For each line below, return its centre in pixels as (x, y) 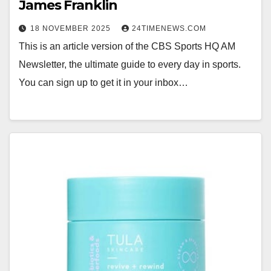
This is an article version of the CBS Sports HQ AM (127, 47)
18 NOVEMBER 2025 (72, 29)
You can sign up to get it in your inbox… (103, 83)
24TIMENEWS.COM (169, 29)
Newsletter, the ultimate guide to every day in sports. (130, 65)
